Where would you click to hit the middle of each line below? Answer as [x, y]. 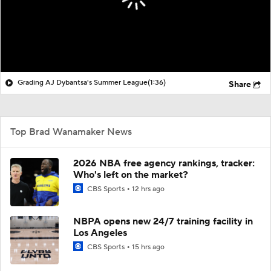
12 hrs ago [148, 189]
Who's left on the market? [131, 175]
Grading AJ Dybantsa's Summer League [83, 82]
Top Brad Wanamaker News [71, 132]
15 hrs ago [148, 247]
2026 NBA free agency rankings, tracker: [164, 163]
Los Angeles [100, 233]
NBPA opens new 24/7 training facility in [163, 221]
